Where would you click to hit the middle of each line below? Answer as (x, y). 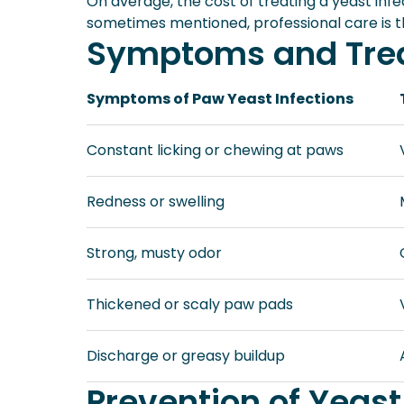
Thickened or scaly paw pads (190, 304)
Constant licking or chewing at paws (215, 150)
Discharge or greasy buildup (186, 356)
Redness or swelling (156, 202)
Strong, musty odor (154, 253)
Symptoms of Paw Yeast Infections (220, 99)
